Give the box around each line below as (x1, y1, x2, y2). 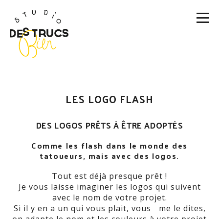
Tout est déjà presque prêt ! (52, 170, 167, 181)
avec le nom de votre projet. (52, 192, 167, 203)
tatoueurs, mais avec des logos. (40, 148, 179, 163)
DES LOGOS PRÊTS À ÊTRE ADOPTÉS (36, 117, 183, 132)
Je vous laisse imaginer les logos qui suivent (18, 181, 201, 192)
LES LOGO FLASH (66, 89, 153, 108)
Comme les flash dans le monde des (31, 138, 188, 153)
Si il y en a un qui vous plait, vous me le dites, (13, 202, 206, 214)
